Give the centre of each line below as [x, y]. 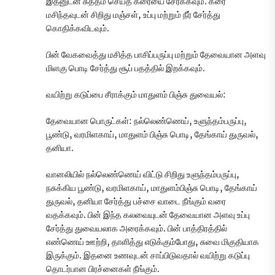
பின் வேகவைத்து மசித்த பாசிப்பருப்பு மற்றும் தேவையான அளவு [156, 55]
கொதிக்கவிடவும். [78, 29]
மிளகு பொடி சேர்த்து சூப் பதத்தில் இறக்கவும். [126, 68]
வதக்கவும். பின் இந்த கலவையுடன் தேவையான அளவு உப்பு [148, 215]
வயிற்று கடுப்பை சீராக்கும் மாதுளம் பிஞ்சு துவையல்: [136, 95]
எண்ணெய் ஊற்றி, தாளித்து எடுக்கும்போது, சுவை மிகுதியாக [153, 242]
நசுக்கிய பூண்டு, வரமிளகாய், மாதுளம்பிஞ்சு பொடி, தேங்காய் [152, 188]
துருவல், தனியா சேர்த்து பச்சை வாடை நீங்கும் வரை [136, 202]
